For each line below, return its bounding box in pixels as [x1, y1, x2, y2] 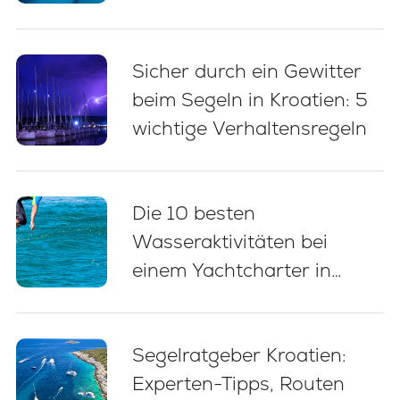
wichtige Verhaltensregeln [131, 116, 367, 141]
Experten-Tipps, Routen [131, 371, 346, 396]
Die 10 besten [131, 201, 255, 226]
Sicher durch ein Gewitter [131, 59, 362, 84]
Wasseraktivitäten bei [131, 229, 328, 254]
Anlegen [131, 3, 207, 28]
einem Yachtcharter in [131, 258, 331, 283]
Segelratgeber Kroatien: [131, 343, 346, 368]
